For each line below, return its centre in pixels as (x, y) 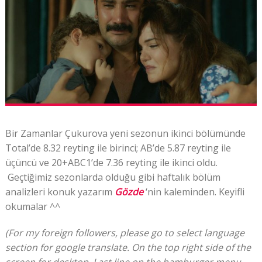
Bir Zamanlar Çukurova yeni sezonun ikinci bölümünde (126, 133)
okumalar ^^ (32, 206)
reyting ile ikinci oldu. (171, 162)
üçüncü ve (28, 162)
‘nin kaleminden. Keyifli (195, 192)
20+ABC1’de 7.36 (88, 162)
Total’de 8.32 (34, 148)
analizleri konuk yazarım (60, 192)
